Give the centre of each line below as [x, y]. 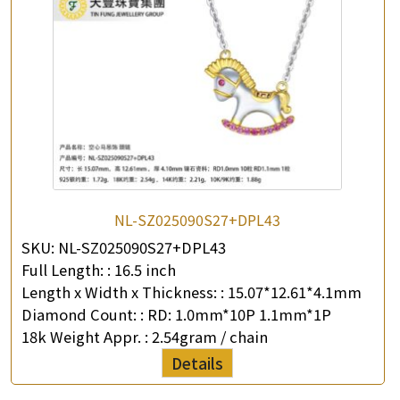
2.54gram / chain [210, 337]
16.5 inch [145, 270]
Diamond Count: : [83, 315]
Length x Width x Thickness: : [123, 292]
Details [198, 363]
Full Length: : [66, 270]
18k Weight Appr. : [87, 337]
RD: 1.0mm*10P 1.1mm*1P [239, 315]
